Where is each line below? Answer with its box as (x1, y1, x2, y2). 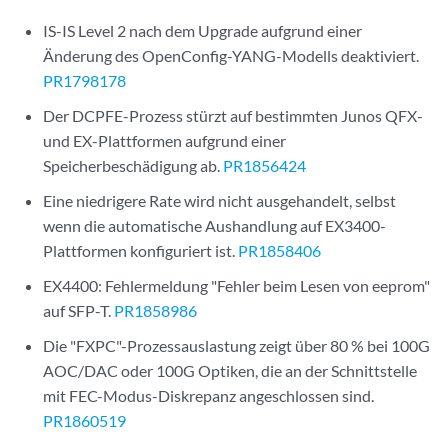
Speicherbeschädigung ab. (43, 156, 224, 175)
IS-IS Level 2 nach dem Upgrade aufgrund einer (43, 21, 363, 40)
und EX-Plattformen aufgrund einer (43, 131, 287, 150)
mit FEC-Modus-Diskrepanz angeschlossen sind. (43, 386, 375, 405)
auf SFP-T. (43, 301, 115, 320)
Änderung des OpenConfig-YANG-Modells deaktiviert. (43, 46, 420, 65)
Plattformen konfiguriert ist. (43, 241, 239, 260)
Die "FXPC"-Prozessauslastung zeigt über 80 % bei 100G (43, 336, 431, 355)
